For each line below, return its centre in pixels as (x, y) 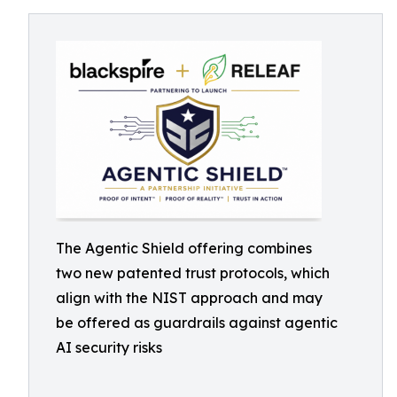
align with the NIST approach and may (189, 298)
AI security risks (109, 347)
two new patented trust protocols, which (193, 273)
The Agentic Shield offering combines (184, 248)
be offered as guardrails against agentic (197, 323)
